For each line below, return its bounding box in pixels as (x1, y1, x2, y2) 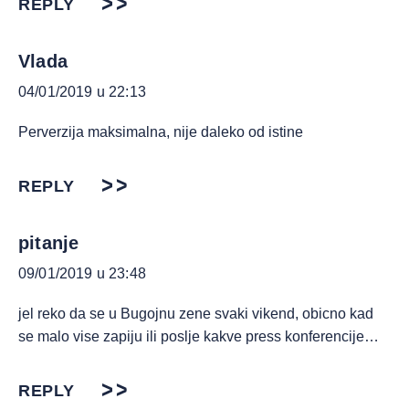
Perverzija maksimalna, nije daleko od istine (18, 124, 303, 140)
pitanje (18, 233, 79, 253)
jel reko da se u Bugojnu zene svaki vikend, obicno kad (18, 306, 373, 321)
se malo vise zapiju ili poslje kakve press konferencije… (18, 329, 379, 344)
